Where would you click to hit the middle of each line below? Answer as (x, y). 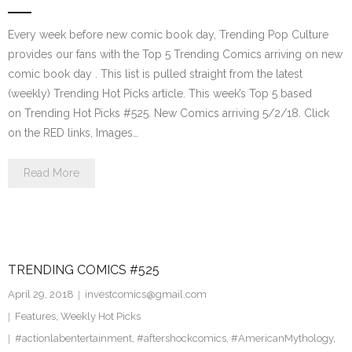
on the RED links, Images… (73, 133)
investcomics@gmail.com (146, 294)
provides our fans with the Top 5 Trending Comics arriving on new (175, 54)
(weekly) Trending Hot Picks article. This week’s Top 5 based (160, 93)
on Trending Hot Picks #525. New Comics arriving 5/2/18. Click (169, 113)
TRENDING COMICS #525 (84, 270)
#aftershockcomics (181, 338)
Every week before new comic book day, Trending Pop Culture (168, 35)
